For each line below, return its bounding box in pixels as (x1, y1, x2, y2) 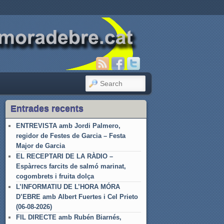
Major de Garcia (16, 142, 65, 150)
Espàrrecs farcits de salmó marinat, (16, 162, 126, 170)
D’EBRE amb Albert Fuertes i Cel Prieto (16, 193, 138, 201)
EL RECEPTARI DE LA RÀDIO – (16, 152, 113, 160)
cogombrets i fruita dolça (16, 172, 94, 180)
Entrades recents (10, 104, 83, 114)
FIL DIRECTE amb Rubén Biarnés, (16, 213, 121, 221)
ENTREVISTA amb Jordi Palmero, (16, 122, 120, 130)
